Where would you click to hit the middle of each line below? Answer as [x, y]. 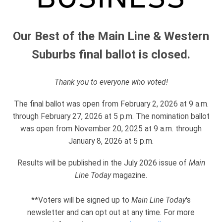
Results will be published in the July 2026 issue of [103, 163]
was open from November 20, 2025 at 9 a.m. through [111, 129]
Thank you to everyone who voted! [111, 82]
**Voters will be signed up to [81, 200]
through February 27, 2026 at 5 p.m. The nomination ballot [111, 116]
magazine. [129, 175]
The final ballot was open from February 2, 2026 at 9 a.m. [111, 104]
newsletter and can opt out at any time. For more [111, 213]
